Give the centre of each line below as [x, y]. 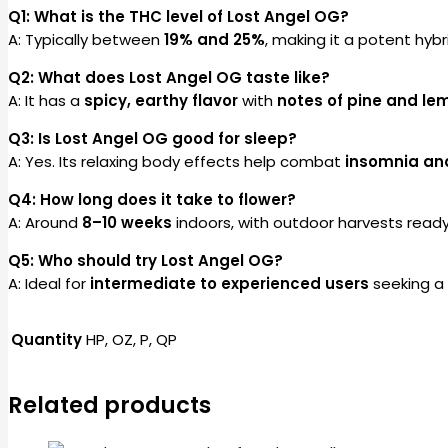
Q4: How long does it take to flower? [152, 200]
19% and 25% [214, 40]
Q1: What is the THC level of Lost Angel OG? [178, 17]
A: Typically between [86, 40]
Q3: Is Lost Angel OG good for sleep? [152, 139]
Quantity [46, 340]
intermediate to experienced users [229, 284]
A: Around [45, 223]
